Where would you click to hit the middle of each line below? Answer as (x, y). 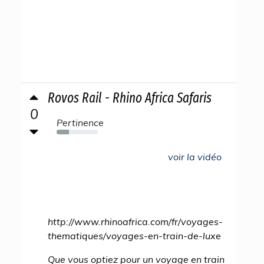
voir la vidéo (195, 157)
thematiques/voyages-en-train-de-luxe (134, 236)
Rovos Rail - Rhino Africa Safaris (130, 98)
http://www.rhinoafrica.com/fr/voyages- (135, 222)
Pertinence (80, 123)
